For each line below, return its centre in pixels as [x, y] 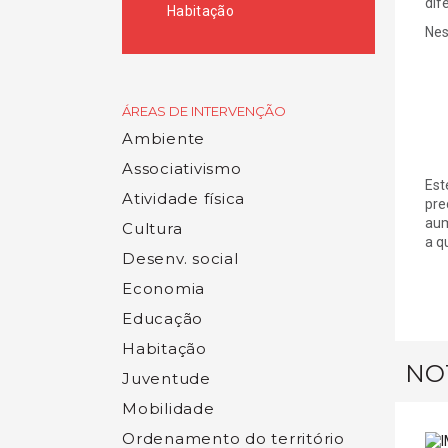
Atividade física [183, 198]
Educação [162, 318]
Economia [163, 288]
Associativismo [182, 168]
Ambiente [163, 138]
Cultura [152, 228]
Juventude [166, 378]
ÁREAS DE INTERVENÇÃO [204, 111]
